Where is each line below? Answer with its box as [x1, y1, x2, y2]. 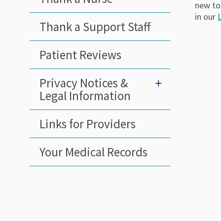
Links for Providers [39, 115, 136, 132]
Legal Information [39, 87, 131, 104]
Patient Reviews [39, 46, 121, 63]
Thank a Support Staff [39, 18, 150, 35]
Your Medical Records [39, 144, 147, 160]
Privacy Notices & [39, 74, 128, 91]
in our [195, 10, 218, 22]
